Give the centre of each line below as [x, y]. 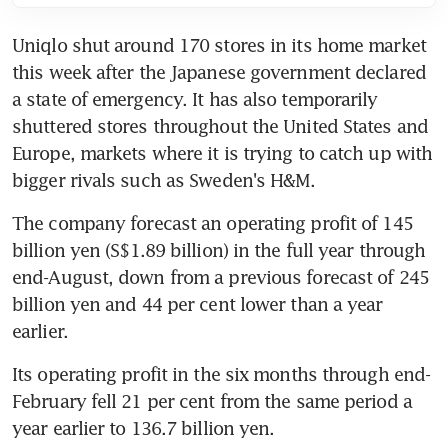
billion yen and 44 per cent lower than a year [197, 303]
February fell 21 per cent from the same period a [212, 400]
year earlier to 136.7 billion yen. [143, 427]
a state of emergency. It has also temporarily [195, 98]
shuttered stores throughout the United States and [220, 125]
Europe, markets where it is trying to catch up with [222, 152]
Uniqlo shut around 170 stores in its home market [219, 44]
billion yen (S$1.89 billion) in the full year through [219, 249]
